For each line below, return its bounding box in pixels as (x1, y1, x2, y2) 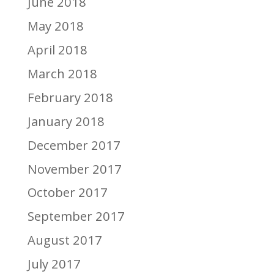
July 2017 (27, 255, 81, 273)
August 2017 (27, 231, 102, 249)
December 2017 (27, 136, 120, 154)
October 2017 (27, 183, 108, 201)
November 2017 (27, 160, 122, 177)
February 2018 (27, 88, 113, 106)
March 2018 (27, 64, 97, 82)
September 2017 (27, 207, 125, 225)
